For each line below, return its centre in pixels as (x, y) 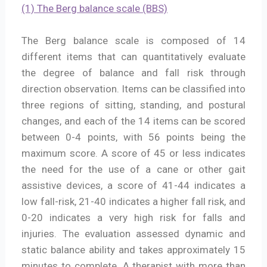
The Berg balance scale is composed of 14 (133, 41)
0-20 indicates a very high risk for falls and (133, 218)
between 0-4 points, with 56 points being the (133, 137)
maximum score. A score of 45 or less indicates (133, 153)
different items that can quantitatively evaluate (133, 57)
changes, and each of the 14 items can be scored (133, 121)
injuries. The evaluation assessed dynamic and (133, 234)
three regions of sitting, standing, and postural (133, 105)
